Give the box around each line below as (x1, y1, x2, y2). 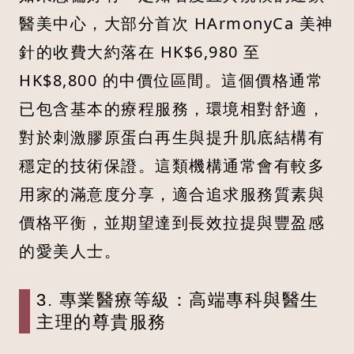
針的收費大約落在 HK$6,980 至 (19, 41, 261, 63)
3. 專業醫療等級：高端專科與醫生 (36, 290, 319, 311)
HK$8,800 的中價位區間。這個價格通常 (19, 70, 323, 92)
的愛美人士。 (19, 240, 121, 262)
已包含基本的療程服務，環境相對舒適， (19, 98, 325, 120)
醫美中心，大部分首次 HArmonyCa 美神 (19, 13, 333, 35)
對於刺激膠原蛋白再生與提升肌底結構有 (19, 126, 325, 149)
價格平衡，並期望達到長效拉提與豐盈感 (19, 212, 325, 234)
